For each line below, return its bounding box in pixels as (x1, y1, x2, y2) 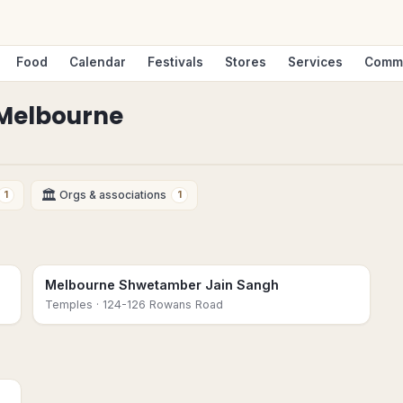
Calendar (69, 55, 126, 69)
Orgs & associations (59, 188, 167, 201)
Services (288, 55, 343, 69)
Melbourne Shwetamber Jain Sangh (45, 277, 279, 292)
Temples (45, 298, 93, 311)
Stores (225, 55, 266, 69)
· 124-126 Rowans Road (93, 298, 223, 311)
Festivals (148, 55, 203, 69)
